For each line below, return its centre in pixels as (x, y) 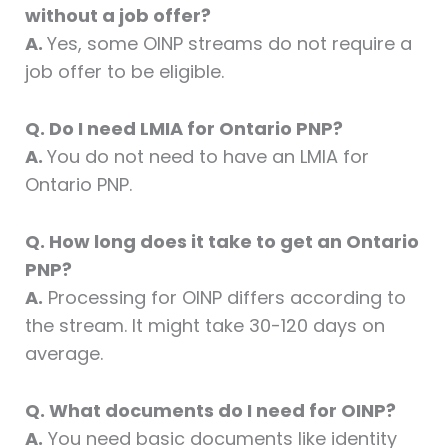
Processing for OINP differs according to (224, 298)
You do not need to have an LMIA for (207, 157)
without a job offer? (117, 16)
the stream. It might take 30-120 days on (204, 326)
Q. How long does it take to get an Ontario (221, 242)
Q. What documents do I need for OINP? (210, 410)
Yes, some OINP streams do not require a (229, 44)
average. (63, 354)
